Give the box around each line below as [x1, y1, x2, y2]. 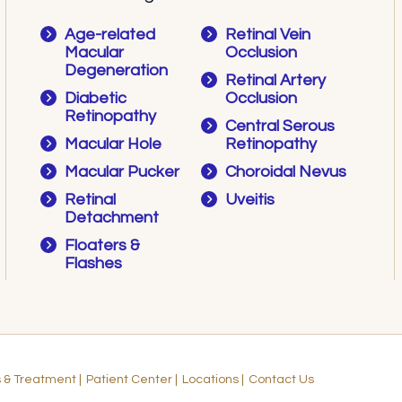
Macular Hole [65, 135, 162, 153]
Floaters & [65, 237, 141, 255]
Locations [182, 373, 239, 387]
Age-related [65, 26, 156, 44]
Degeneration [65, 62, 169, 80]
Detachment [65, 209, 160, 227]
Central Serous [224, 118, 335, 135]
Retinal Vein [224, 26, 310, 44]
